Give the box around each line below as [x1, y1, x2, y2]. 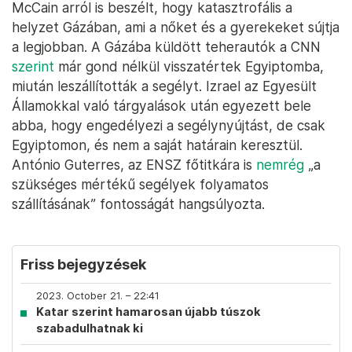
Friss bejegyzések [20, 256, 146, 273]
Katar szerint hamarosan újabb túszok [36, 305, 261, 318]
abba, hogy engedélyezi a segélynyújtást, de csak [12, 117, 325, 134]
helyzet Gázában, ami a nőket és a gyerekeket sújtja [12, 19, 339, 35]
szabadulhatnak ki [36, 321, 143, 335]
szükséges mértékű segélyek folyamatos [12, 176, 269, 192]
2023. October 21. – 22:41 [36, 290, 159, 302]
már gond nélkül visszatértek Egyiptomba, [54, 58, 324, 75]
